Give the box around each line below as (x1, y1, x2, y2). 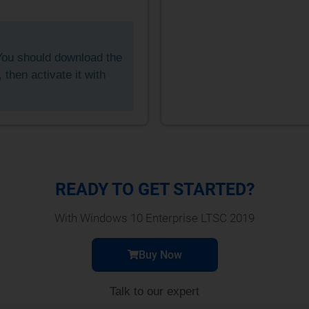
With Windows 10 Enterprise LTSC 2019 (54, 210, 255, 225)
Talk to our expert (110, 284, 199, 298)
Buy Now (138, 248, 182, 261)
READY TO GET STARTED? (54, 179, 255, 199)
